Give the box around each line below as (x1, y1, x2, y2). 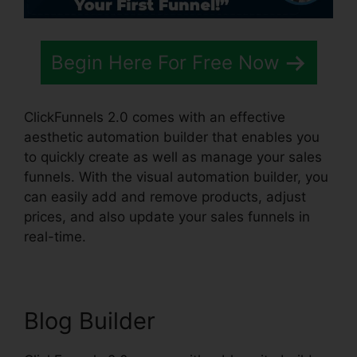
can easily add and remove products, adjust (24, 188, 306, 205)
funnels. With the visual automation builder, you (24, 168, 328, 185)
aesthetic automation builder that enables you (24, 128, 320, 145)
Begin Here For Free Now (50, 51, 280, 75)
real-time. (24, 228, 86, 245)
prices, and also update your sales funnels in (24, 208, 310, 225)
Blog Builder (24, 306, 155, 335)
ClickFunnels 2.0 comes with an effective (24, 108, 285, 125)
